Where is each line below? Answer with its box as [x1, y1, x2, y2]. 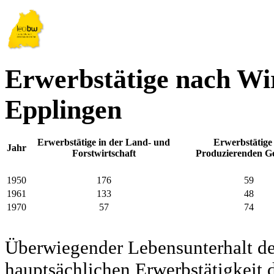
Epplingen [5, 95, 122, 125]
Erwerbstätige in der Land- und [37, 137, 170, 148]
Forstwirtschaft [72, 148, 136, 159]
